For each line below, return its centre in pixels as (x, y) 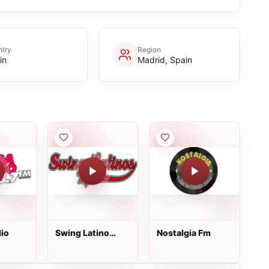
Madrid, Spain (165, 59)
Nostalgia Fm (184, 233)
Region (149, 49)
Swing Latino (82, 233)
